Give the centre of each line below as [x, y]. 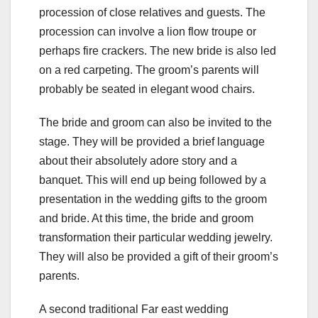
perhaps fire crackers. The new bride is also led [158, 51]
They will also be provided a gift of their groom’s [159, 257]
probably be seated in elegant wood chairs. [147, 89]
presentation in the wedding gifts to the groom [153, 199]
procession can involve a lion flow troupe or [148, 32]
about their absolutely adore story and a [138, 161]
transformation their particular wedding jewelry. [156, 238]
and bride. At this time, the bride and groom [146, 219]
